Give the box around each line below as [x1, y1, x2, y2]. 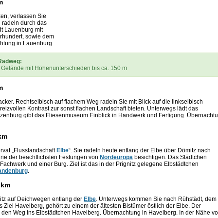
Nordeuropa [100, 154, 133, 161]
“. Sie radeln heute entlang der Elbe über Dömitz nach [69, 147, 211, 154]
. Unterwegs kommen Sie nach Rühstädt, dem [96, 196, 217, 203]
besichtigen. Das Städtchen [133, 154, 207, 161]
